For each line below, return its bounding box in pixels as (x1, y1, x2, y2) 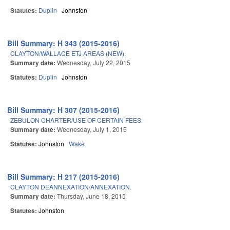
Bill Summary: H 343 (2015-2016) (7, 38, 120, 49)
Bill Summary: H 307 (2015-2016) (7, 105, 120, 116)
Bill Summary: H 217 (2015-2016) (7, 171, 120, 182)
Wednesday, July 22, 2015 (57, 58, 130, 67)
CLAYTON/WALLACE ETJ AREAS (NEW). (10, 49, 126, 58)
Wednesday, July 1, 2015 (57, 125, 127, 134)
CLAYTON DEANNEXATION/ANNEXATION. (10, 182, 131, 191)
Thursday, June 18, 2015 (57, 191, 126, 201)
